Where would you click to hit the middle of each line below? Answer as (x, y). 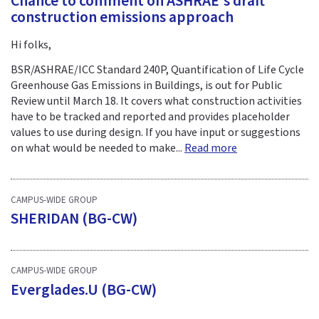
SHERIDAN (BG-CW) (74, 219)
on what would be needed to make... (98, 148)
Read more (211, 148)
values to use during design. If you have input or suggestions (156, 133)
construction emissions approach (122, 18)
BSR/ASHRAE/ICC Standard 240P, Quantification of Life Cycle (157, 70)
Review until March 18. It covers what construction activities (156, 101)
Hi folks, (31, 45)
